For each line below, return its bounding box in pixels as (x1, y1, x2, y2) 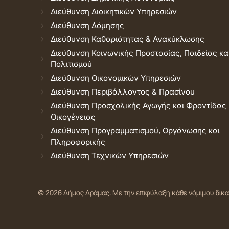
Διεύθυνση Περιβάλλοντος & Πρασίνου (51, 87, 195, 97)
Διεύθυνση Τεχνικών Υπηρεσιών (51, 151, 169, 161)
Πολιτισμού (51, 59, 92, 69)
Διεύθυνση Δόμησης (51, 20, 124, 30)
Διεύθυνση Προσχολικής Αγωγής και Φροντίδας (51, 101, 226, 110)
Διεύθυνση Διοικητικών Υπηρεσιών (51, 7, 177, 16)
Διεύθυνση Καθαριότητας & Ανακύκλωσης (51, 34, 204, 44)
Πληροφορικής (51, 137, 105, 147)
